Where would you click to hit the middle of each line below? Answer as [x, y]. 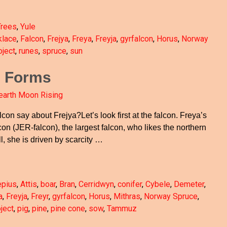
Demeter [189, 184]
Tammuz [122, 209]
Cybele [158, 184]
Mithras [127, 196]
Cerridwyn [96, 184]
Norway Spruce [171, 196]
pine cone [68, 209]
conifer [129, 184]
